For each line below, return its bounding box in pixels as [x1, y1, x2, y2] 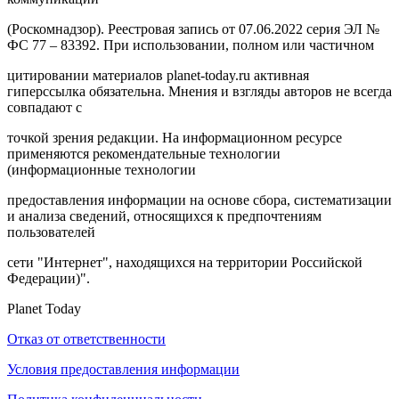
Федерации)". [7, 270, 90, 286]
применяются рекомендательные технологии [7, 145, 281, 161]
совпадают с [7, 99, 82, 115]
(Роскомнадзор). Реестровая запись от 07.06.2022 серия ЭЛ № [7, 20, 379, 37]
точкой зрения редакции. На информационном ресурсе [7, 129, 342, 145]
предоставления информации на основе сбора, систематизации [7, 191, 392, 208]
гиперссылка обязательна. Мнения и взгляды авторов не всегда [7, 83, 392, 99]
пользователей [7, 224, 95, 240]
